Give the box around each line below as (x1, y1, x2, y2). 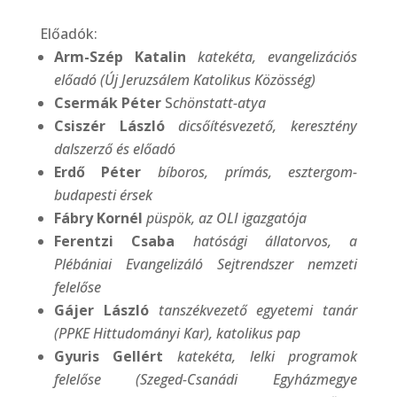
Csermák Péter (53, 92, 161, 113)
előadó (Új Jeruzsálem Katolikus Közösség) (53, 69, 315, 90)
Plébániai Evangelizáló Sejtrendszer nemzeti (53, 253, 358, 274)
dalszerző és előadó (53, 138, 175, 159)
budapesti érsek (53, 184, 152, 205)
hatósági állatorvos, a (192, 230, 358, 251)
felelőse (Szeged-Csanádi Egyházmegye (53, 369, 358, 389)
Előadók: (39, 23, 97, 43)
